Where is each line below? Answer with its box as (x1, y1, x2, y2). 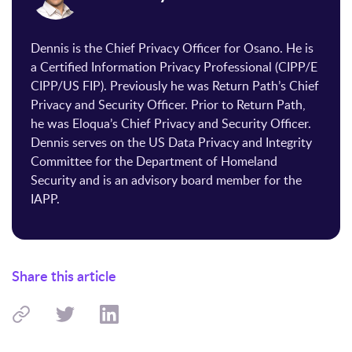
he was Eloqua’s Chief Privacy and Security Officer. (31, 115, 311, 133)
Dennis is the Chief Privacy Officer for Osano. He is (31, 39, 313, 57)
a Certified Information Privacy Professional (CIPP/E (31, 58, 317, 76)
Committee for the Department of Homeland (31, 152, 277, 170)
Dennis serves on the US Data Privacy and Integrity (31, 134, 312, 152)
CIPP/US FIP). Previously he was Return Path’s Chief (31, 77, 319, 95)
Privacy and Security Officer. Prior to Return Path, (31, 96, 306, 114)
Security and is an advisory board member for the (31, 171, 302, 189)
